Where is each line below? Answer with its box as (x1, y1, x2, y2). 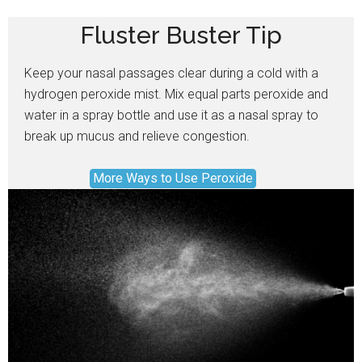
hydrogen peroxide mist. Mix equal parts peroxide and (24, 86, 328, 103)
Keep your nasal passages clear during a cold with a (24, 65, 318, 82)
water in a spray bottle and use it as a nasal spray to (24, 107, 318, 124)
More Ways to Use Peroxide (93, 170, 253, 187)
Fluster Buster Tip (80, 21, 282, 50)
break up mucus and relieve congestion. (24, 128, 250, 145)
